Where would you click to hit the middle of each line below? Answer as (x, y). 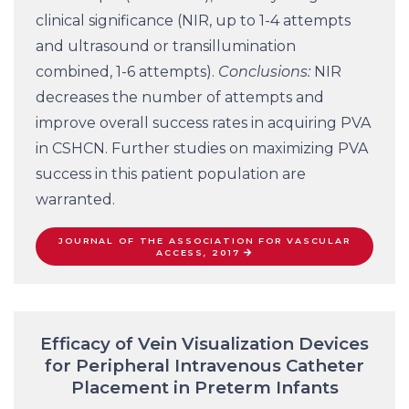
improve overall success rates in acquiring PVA (203, 123)
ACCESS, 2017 (198, 253)
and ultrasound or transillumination (166, 47)
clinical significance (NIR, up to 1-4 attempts (193, 21)
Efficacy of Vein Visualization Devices (204, 344)
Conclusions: (264, 72)
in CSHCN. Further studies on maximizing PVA (202, 149)
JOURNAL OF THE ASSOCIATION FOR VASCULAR (204, 241)
